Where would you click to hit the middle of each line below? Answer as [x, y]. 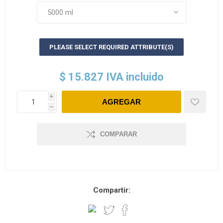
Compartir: [111, 190]
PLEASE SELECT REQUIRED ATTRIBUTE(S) [111, 47]
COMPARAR [118, 134]
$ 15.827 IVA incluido [111, 77]
